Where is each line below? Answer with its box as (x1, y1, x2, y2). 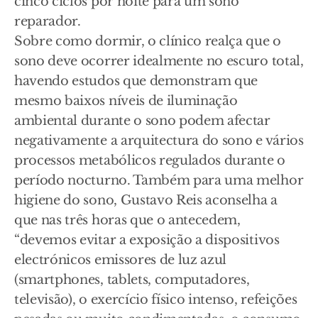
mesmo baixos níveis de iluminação (14, 93, 238, 109)
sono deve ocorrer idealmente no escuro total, (14, 53, 304, 70)
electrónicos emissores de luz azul (14, 252, 227, 268)
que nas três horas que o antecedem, (14, 212, 241, 229)
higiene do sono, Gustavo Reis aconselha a (14, 192, 278, 209)
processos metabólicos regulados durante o (14, 153, 285, 169)
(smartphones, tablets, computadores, (14, 272, 250, 288)
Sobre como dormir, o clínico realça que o (14, 33, 281, 50)
